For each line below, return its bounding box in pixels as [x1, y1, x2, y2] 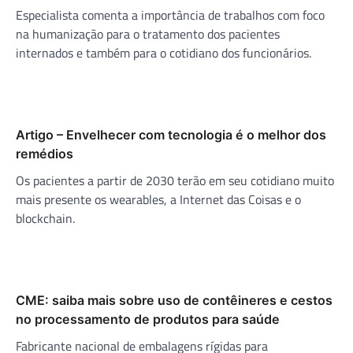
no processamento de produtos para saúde [16, 311, 280, 328]
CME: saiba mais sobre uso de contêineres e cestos [16, 292, 333, 309]
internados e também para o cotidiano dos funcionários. [16, 43, 311, 63]
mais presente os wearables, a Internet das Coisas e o [16, 190, 301, 210]
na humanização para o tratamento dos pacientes [16, 24, 280, 44]
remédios [16, 146, 73, 162]
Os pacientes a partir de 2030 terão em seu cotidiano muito [16, 171, 334, 191]
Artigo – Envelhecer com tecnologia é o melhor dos [16, 127, 326, 143]
